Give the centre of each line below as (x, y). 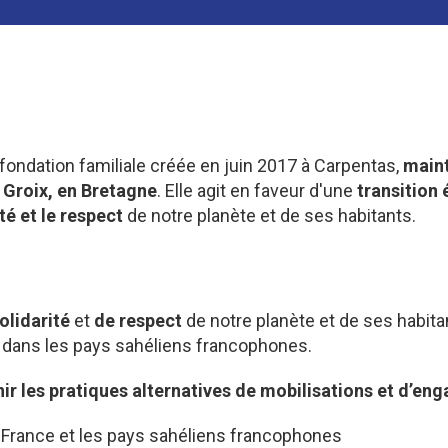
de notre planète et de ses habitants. (269, 216)
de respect (138, 320)
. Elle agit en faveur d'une (256, 191)
